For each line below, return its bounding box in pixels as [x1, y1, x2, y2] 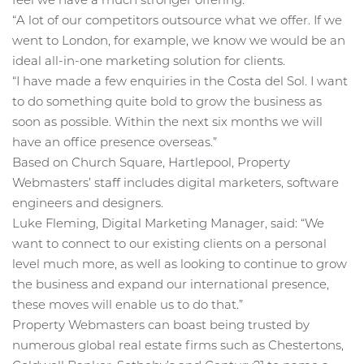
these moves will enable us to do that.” [12, 297, 243, 313]
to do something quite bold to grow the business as [12, 93, 322, 110]
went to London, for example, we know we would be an [12, 32, 345, 49]
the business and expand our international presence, [12, 276, 329, 292]
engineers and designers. [12, 195, 163, 211]
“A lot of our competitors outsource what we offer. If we [12, 12, 342, 28]
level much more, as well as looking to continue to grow [12, 256, 347, 272]
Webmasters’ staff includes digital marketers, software [12, 175, 339, 191]
